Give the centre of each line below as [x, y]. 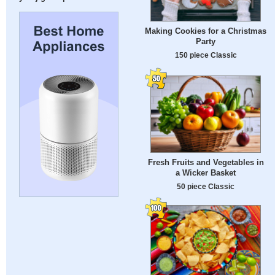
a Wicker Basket [206, 172]
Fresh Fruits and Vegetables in [206, 162]
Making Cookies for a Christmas [206, 31]
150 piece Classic [206, 55]
